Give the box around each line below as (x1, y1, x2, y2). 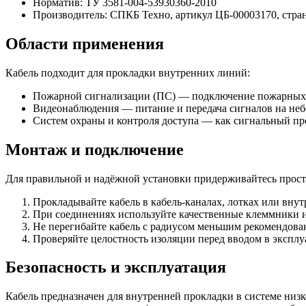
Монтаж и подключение (5, 140, 184, 158)
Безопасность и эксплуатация (5, 258, 226, 277)
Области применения (5, 34, 164, 53)
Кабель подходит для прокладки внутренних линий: (5, 66, 250, 79)
